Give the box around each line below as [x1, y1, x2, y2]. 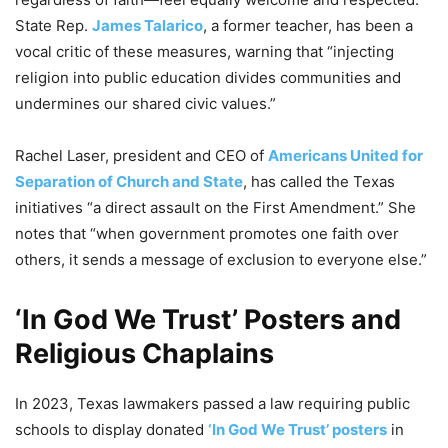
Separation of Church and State [15, 172, 243, 192]
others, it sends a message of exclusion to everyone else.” [15, 250, 427, 270]
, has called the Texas [243, 172, 395, 192]
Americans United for [268, 146, 423, 166]
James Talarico [92, 16, 203, 36]
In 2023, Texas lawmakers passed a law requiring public [15, 394, 410, 414]
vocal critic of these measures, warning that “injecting [15, 42, 394, 62]
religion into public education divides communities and [15, 68, 401, 88]
